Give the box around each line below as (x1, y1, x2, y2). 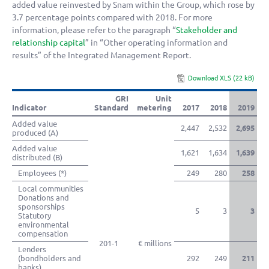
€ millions (138, 239, 172, 248)
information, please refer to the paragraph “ (12, 25, 176, 35)
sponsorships (18, 202, 65, 211)
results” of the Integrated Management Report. (12, 50, 191, 61)
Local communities (18, 184, 83, 193)
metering (137, 103, 172, 112)
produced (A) (12, 128, 58, 138)
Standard (94, 103, 128, 112)
